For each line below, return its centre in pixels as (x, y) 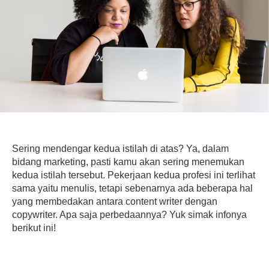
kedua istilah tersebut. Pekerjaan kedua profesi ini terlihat (134, 175)
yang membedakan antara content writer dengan (115, 201)
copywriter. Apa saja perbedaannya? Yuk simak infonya (129, 214)
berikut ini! (34, 228)
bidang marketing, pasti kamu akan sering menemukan (128, 162)
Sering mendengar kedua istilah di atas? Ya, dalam (120, 148)
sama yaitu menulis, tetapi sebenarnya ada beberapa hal (132, 188)
